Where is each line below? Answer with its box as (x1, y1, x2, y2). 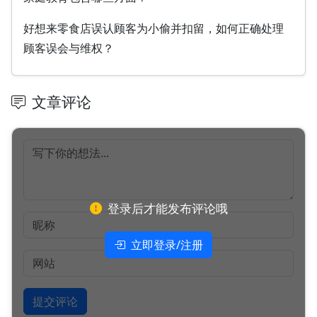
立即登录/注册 (131, 236, 203, 253)
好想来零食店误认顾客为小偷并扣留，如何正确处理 (23, 20, 284, 36)
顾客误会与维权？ (23, 40, 114, 56)
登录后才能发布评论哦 (107, 200, 228, 217)
